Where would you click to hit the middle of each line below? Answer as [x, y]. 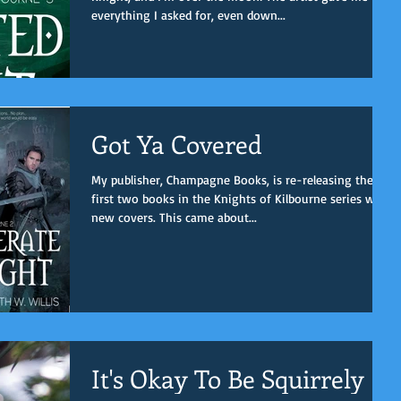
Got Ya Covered [177, 144]
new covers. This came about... [174, 217]
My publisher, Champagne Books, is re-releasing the [232, 179]
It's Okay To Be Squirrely [228, 378]
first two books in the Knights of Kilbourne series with [241, 198]
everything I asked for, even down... [188, 14]
